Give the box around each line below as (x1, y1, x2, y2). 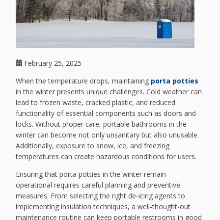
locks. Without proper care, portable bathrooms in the (16, 119, 187, 129)
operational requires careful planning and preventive (16, 180, 181, 190)
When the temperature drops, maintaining (16, 76, 151, 85)
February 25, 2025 (22, 58, 82, 68)
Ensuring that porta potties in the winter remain (16, 169, 166, 179)
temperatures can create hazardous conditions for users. (16, 151, 197, 161)
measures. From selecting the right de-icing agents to (16, 191, 186, 200)
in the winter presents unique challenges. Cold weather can (16, 86, 202, 96)
